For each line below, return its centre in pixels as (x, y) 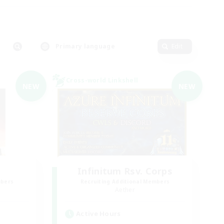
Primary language (85, 46)
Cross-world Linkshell (102, 80)
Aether (125, 190)
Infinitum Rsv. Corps (125, 171)
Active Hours (98, 213)
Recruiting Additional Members (125, 181)
